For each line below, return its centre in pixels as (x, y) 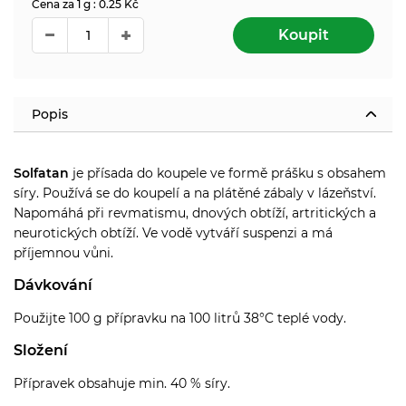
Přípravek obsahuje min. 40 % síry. (122, 383)
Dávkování (53, 285)
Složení (41, 350)
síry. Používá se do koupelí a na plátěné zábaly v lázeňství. (195, 193)
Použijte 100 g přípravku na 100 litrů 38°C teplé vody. (180, 318)
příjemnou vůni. (63, 252)
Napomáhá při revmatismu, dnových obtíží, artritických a (195, 213)
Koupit (304, 34)
